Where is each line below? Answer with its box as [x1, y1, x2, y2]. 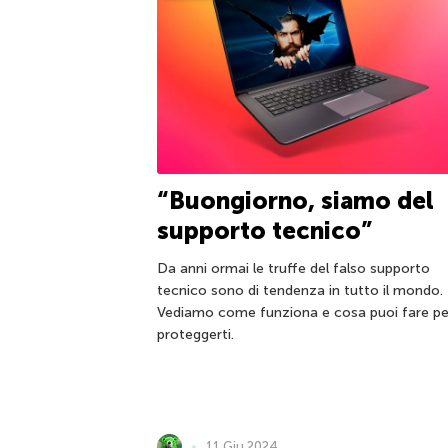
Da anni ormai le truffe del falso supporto [157, 260, 430, 278]
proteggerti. [157, 326, 234, 344]
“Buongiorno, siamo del [157, 186, 434, 216]
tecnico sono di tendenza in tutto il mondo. [157, 282, 443, 300]
